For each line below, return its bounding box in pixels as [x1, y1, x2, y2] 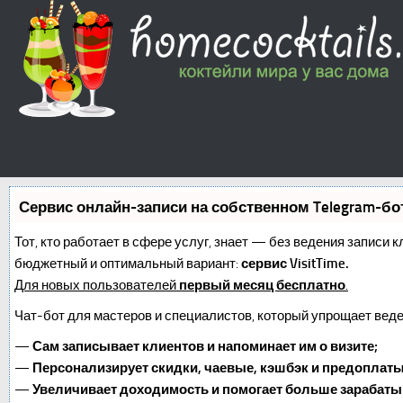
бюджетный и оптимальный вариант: [14, 255, 241, 272]
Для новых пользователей [14, 277, 179, 293]
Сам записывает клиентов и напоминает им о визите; [32, 338, 378, 354]
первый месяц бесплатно [179, 277, 345, 293]
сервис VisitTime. [241, 255, 349, 272]
